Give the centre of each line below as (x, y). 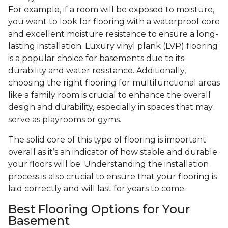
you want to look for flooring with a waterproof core (114, 22)
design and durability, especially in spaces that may (110, 107)
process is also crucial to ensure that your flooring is (112, 177)
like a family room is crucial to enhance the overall (109, 95)
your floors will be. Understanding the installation (108, 164)
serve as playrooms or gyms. (65, 120)
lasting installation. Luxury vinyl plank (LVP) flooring (113, 46)
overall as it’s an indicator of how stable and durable (113, 152)
